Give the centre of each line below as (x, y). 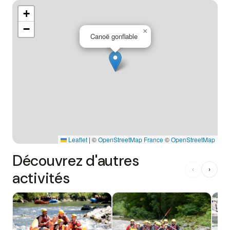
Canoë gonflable (114, 36)
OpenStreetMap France (131, 139)
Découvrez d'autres (76, 161)
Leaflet (77, 139)
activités (41, 178)
